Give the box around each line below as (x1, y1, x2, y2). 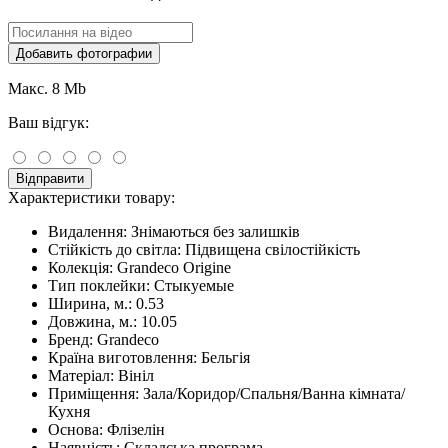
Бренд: (48, 330, 93, 348)
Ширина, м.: (48, 294, 132, 312)
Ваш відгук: (8, 113, 89, 131)
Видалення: (48, 222, 127, 240)
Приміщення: (48, 384, 139, 402)
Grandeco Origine (117, 258, 231, 276)
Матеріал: (48, 366, 114, 384)
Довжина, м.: (48, 312, 137, 330)
